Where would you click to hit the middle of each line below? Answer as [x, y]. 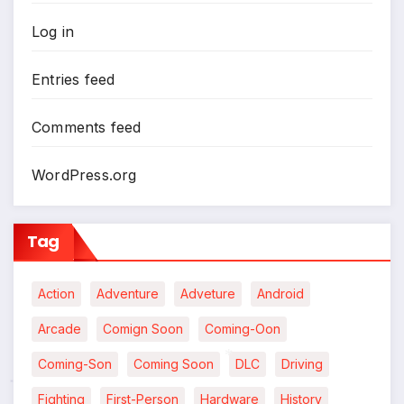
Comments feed [87, 128]
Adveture [208, 294]
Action [56, 294]
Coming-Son [75, 364]
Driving [302, 364]
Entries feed [73, 80]
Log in [53, 32]
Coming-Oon [243, 329]
